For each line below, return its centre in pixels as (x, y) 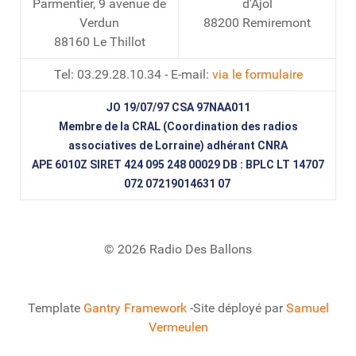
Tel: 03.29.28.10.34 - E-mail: (133, 74)
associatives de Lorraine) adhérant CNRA (178, 145)
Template (55, 308)
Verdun (99, 22)
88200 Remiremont (257, 22)
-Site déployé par (236, 308)
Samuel (307, 308)
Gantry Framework (135, 308)
